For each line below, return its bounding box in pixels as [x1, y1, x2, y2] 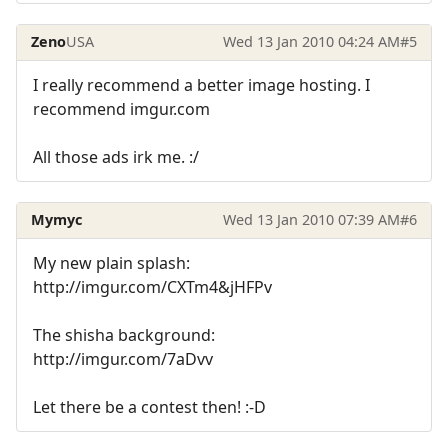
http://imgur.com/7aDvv [33, 347, 213, 370]
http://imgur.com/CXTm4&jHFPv [33, 275, 272, 298]
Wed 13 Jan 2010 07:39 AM [222, 210, 400, 230]
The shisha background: [33, 323, 215, 346]
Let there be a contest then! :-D [33, 395, 266, 418]
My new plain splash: [33, 251, 190, 274]
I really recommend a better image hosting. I [33, 73, 370, 96]
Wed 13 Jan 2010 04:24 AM [222, 32, 400, 52]
